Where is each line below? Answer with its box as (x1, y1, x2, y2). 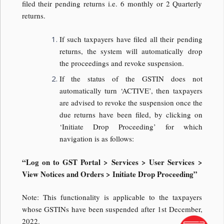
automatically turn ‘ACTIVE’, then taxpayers (59, 85, 202, 96)
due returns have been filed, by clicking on (59, 109, 202, 120)
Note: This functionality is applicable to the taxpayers (21, 192, 202, 202)
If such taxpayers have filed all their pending (59, 33, 202, 44)
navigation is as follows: (59, 133, 134, 144)
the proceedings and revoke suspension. (59, 57, 184, 68)
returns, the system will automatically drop (59, 45, 202, 56)
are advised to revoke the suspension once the (59, 97, 202, 108)
